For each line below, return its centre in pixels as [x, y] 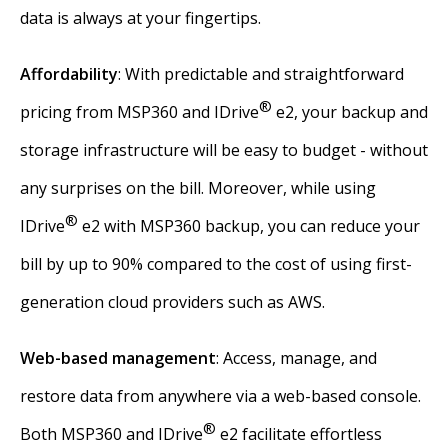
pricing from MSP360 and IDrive [139, 112]
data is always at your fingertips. [140, 18]
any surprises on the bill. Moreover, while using [198, 188]
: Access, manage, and [296, 358]
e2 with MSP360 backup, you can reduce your [249, 226]
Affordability [69, 74]
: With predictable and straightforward [261, 74]
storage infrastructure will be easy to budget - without [224, 150]
